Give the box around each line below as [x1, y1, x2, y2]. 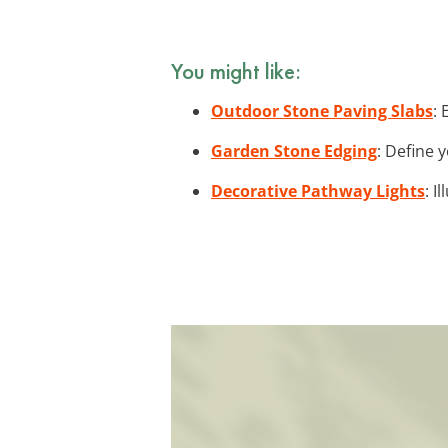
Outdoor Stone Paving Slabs [211, 99, 433, 122]
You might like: [171, 55, 301, 86]
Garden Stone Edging [211, 139, 377, 162]
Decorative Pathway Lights [211, 179, 425, 202]
